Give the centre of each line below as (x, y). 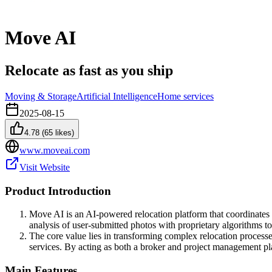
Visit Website (45, 167)
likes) (63, 132)
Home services (185, 96)
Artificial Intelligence (117, 96)
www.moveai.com (55, 150)
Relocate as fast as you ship (89, 70)
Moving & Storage (41, 96)
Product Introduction (58, 191)
